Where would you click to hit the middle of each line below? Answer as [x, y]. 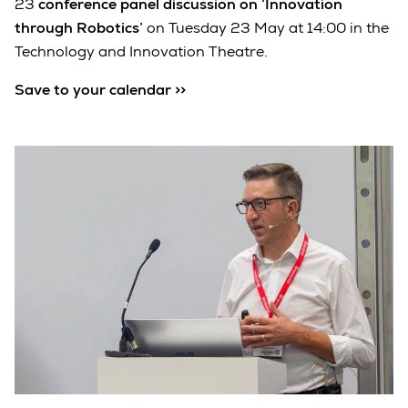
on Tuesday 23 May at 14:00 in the [266, 28]
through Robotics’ [79, 28]
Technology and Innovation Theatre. [141, 52]
